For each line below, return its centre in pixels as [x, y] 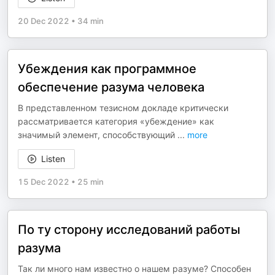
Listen [53, 159]
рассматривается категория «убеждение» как [116, 122]
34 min [91, 21]
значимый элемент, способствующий [98, 135]
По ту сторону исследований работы [129, 230]
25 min [91, 182]
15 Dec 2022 [44, 182]
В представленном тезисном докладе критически [123, 108]
